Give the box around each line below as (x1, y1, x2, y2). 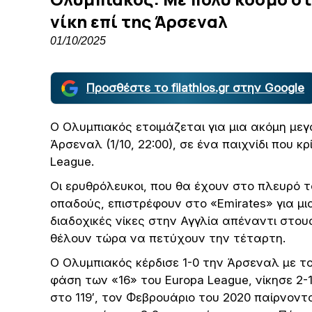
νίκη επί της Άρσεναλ (50, 10, 228, 33)
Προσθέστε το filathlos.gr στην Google (86, 81, 304, 95)
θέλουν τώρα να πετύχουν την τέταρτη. (50, 231, 286, 245)
